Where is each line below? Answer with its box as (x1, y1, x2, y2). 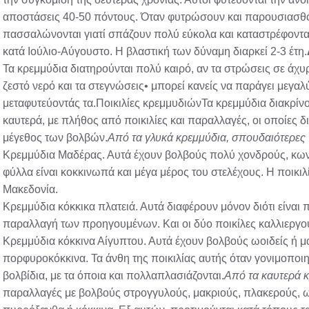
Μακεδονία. (3, 183, 58, 195)
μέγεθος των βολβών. (3, 132, 108, 143)
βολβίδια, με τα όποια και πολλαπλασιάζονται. (3, 270, 224, 281)
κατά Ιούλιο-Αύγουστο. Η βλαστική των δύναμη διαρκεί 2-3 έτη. (3, 46, 307, 57)
